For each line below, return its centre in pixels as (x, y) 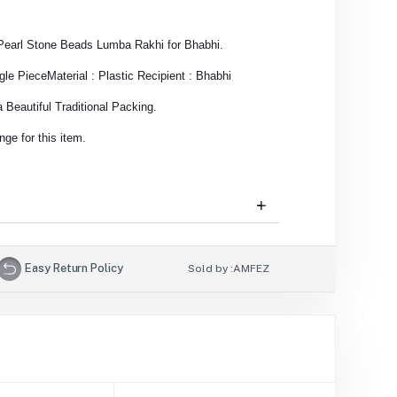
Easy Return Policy (74, 268)
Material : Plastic (92, 76)
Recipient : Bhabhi (184, 76)
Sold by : (211, 269)
